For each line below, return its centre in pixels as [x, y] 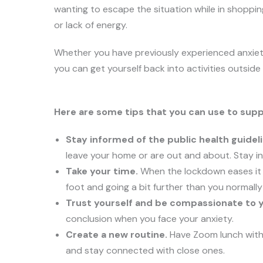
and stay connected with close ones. [145, 250]
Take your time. [102, 171]
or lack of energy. [91, 25]
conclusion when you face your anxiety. [150, 219]
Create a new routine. [117, 235]
